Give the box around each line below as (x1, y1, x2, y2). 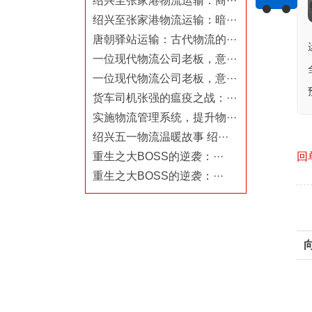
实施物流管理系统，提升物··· (93, 111, 237, 124)
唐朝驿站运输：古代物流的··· (93, 33, 237, 46)
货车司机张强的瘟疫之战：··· (93, 92, 237, 104)
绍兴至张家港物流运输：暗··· (93, 14, 237, 26)
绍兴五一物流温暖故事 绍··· (93, 131, 228, 143)
